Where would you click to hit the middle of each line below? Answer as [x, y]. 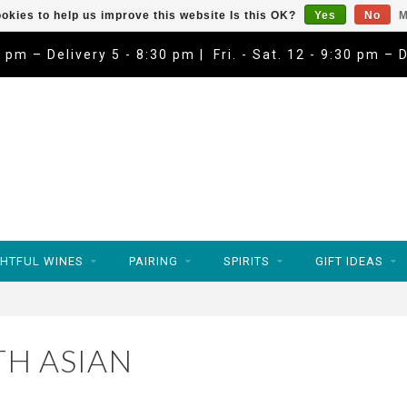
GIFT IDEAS [349, 261]
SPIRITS [247, 261]
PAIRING [154, 261]
